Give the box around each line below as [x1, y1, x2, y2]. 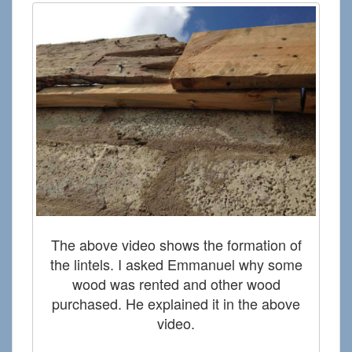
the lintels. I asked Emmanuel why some [49, 253, 302, 274]
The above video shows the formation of [50, 233, 302, 255]
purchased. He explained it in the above [52, 292, 300, 313]
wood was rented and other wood [71, 273, 280, 294]
